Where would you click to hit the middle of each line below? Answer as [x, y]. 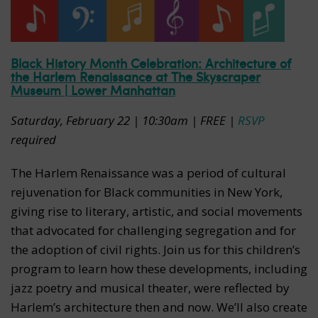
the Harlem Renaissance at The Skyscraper [136, 77]
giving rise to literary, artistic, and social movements [157, 212]
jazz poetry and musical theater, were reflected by [150, 288]
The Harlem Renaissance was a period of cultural [148, 173]
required [33, 140]
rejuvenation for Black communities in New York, [147, 192]
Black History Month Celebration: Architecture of [151, 63]
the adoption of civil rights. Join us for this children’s [155, 250]
